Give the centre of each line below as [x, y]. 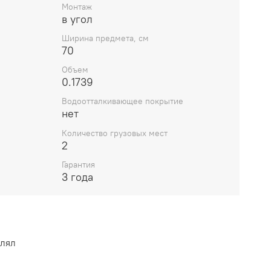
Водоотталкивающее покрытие [122, 101]
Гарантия [78, 164]
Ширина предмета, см [105, 38]
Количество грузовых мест [115, 133]
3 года [77, 177]
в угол [77, 19]
